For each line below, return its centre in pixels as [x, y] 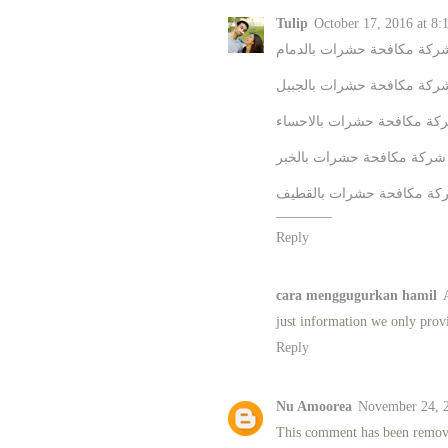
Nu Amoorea [313, 407]
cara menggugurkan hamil [356, 296]
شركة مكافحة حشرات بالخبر [360, 157]
